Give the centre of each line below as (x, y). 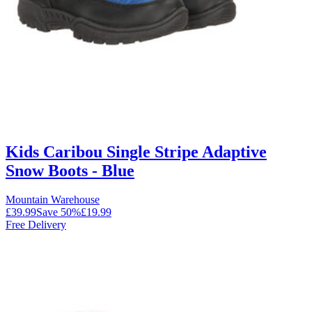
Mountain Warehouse (53, 200)
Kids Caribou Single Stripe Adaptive (136, 151)
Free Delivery (36, 225)
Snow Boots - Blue (70, 170)
